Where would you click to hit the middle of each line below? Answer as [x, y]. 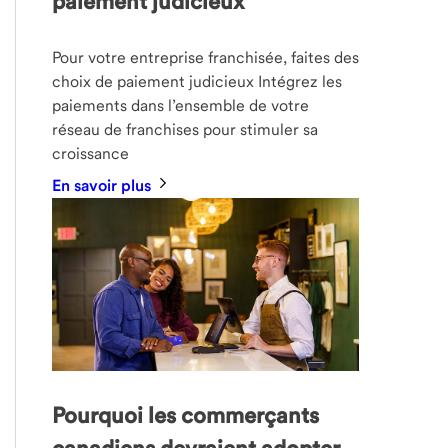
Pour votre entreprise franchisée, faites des [206, 58]
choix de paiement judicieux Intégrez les [197, 82]
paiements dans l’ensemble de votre [181, 106]
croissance [91, 154]
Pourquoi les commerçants [186, 415]
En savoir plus [104, 186]
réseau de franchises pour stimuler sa [185, 130]
